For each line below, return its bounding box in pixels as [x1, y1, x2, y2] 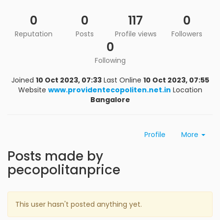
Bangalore [90, 95, 130, 105]
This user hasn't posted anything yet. [15, 199, 142, 209]
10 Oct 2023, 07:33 [35, 75, 102, 85]
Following [94, 55, 126, 65]
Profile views [114, 29, 157, 39]
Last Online [103, 75, 141, 85]
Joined [11, 75, 34, 85]
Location [172, 85, 202, 95]
